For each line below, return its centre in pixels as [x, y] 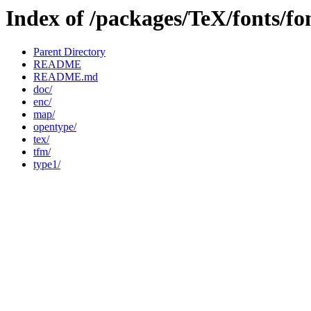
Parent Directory [69, 52]
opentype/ [55, 127]
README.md [66, 77]
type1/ [47, 165]
